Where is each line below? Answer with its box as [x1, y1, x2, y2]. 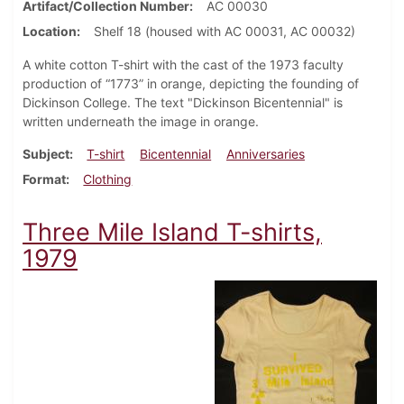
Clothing [83, 171, 133, 188]
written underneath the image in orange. [23, 114, 262, 130]
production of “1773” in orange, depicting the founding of [23, 76, 359, 92]
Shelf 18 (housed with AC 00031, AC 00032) [94, 23, 355, 40]
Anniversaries [225, 146, 305, 162]
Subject [23, 146, 69, 162]
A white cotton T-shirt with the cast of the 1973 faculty [23, 57, 344, 73]
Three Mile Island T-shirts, [23, 217, 322, 248]
